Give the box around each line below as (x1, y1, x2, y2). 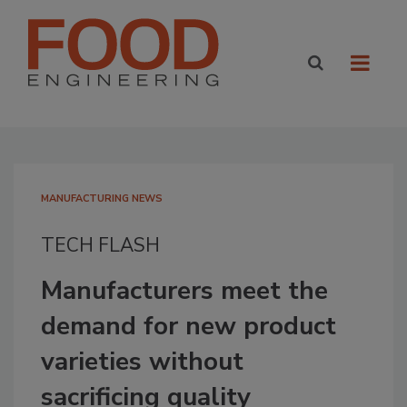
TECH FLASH (41, 233, 160, 258)
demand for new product (41, 309, 336, 343)
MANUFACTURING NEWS (41, 192, 163, 205)
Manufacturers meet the (41, 273, 328, 308)
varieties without (41, 344, 243, 379)
